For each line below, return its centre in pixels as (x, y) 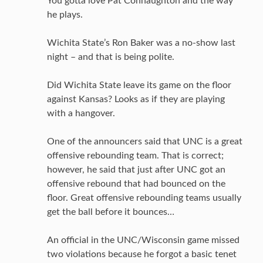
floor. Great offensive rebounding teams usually (144, 198)
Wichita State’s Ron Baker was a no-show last (141, 43)
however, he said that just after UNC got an (136, 170)
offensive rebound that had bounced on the (136, 184)
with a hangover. (81, 113)
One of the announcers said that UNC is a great (145, 141)
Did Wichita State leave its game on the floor (139, 85)
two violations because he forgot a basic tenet (142, 254)
